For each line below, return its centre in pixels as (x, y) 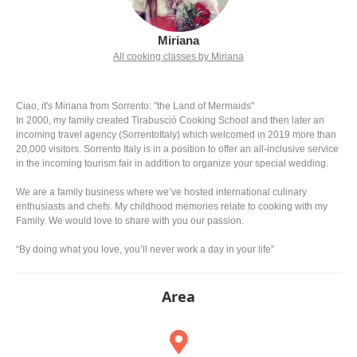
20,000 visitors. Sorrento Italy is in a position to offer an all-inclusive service (177, 149)
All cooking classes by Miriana (178, 57)
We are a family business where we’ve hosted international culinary (161, 192)
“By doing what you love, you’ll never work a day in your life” (145, 249)
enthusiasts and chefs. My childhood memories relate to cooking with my (172, 206)
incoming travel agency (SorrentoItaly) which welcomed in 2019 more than (176, 135)
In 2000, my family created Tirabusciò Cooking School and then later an (170, 120)
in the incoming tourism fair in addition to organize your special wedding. (172, 163)
